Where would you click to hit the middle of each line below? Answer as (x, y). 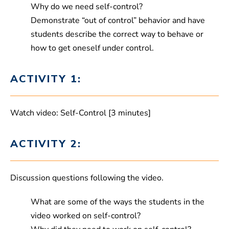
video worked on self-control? (86, 216)
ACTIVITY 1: (46, 79)
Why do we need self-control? (87, 7)
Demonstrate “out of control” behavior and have (118, 21)
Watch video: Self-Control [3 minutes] (81, 113)
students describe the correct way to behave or (117, 35)
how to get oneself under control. (92, 48)
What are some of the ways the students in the (118, 202)
